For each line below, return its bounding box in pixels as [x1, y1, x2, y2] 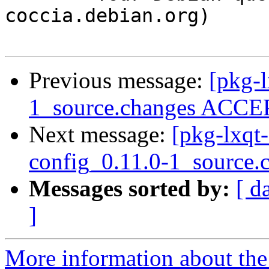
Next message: [29, 121, 172, 148]
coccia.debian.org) [5, 5, 210, 27]
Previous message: [29, 67, 209, 94]
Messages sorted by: [29, 175, 230, 202]
